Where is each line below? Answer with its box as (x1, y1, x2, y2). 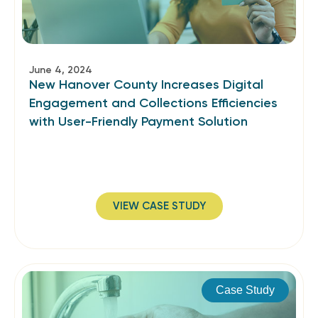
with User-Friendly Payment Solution (29, 114, 248, 129)
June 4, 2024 (29, 64, 92, 76)
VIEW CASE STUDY (112, 199, 206, 212)
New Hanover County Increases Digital (29, 77, 263, 92)
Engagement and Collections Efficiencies (29, 95, 278, 111)
